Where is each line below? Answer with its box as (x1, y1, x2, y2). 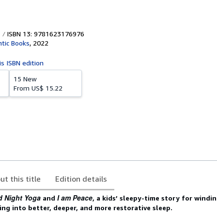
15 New (14, 75, 37, 83)
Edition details (55, 174, 107, 184)
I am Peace (57, 193, 93, 202)
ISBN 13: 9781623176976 (5, 30, 84, 38)
